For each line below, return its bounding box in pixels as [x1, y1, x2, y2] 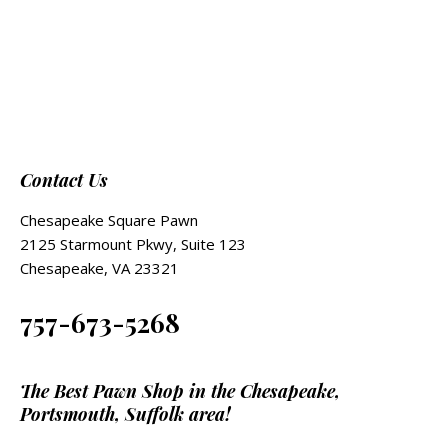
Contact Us [20, 168, 108, 193]
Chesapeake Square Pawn [20, 210, 198, 231]
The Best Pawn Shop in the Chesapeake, [20, 379, 340, 404]
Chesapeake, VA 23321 [20, 258, 179, 279]
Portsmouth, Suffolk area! [20, 402, 231, 427]
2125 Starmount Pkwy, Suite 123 [20, 234, 246, 255]
